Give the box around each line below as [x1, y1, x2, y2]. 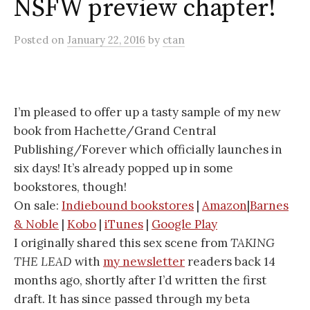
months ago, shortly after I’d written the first [14, 273, 266, 289]
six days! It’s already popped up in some [14, 161, 233, 176]
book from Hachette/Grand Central [14, 123, 216, 139]
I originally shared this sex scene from [14, 235, 230, 251]
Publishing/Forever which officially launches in [14, 142, 282, 158]
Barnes [250, 198, 289, 214]
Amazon [202, 198, 247, 214]
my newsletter [103, 254, 185, 270]
